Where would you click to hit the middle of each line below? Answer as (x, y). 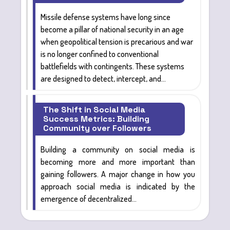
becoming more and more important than (118, 162)
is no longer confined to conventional (100, 54)
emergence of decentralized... (89, 199)
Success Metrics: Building (97, 119)
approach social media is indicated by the (118, 187)
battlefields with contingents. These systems (113, 66)
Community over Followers (98, 128)
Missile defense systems (80, 17)
